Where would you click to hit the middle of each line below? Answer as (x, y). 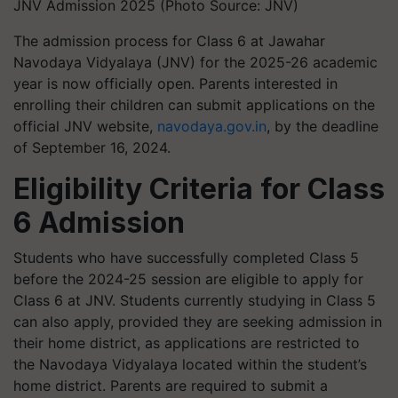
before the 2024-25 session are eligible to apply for (188, 279)
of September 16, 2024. (92, 147)
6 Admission (99, 222)
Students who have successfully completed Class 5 (186, 257)
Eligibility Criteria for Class (199, 188)
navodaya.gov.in (212, 126)
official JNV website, (85, 126)
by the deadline (324, 126)
